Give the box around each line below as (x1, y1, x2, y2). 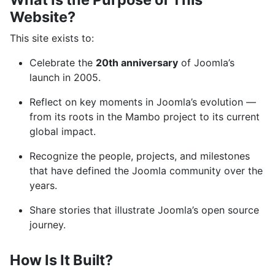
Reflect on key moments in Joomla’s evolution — (29, 96, 256, 109)
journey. (29, 219, 66, 231)
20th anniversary (96, 56, 178, 69)
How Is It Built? (10, 251, 113, 269)
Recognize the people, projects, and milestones (29, 150, 250, 163)
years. (29, 179, 57, 192)
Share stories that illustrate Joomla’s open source (29, 204, 259, 217)
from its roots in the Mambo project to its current (29, 110, 260, 123)
